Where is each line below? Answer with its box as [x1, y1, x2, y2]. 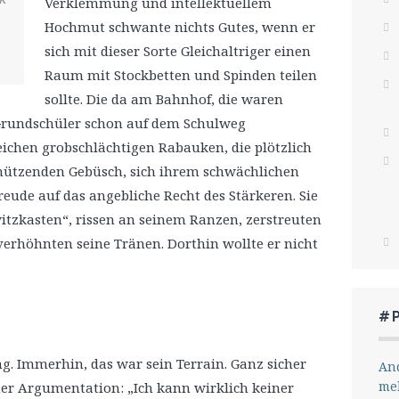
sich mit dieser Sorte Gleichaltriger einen [44, 42, 311, 60]
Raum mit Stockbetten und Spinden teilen [44, 66, 317, 84]
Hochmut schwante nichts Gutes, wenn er [44, 18, 315, 36]
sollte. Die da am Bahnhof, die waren [44, 90, 283, 108]
